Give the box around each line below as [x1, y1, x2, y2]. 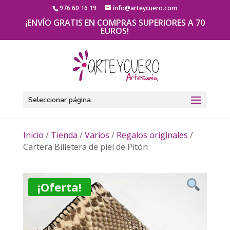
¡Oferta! [37, 179, 82, 195]
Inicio [23, 129, 44, 141]
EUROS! [101, 25, 129, 36]
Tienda [50, 129, 78, 141]
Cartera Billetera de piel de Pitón [23, 141, 148, 152]
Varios [84, 129, 109, 141]
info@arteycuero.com [113, 4, 178, 12]
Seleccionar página [28, 95, 91, 105]
